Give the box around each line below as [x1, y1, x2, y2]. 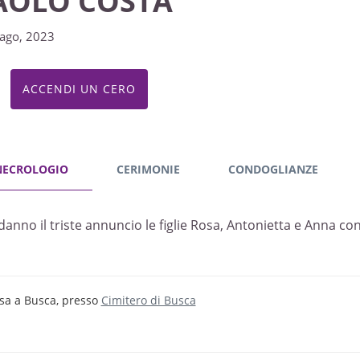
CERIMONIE [116, 162, 180, 177]
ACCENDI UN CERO [22, 81, 136, 96]
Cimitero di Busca [100, 292, 196, 308]
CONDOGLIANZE [227, 162, 318, 177]
